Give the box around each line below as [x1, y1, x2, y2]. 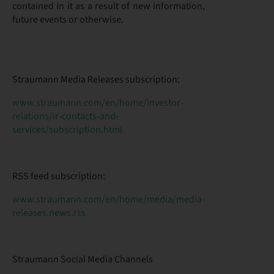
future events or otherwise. [12, 13, 124, 26]
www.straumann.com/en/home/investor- [12, 96, 183, 109]
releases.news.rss [12, 206, 86, 220]
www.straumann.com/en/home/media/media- [12, 193, 205, 206]
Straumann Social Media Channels [12, 253, 153, 266]
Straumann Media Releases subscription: [12, 73, 180, 86]
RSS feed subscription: [12, 169, 105, 183]
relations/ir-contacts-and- [12, 109, 119, 123]
